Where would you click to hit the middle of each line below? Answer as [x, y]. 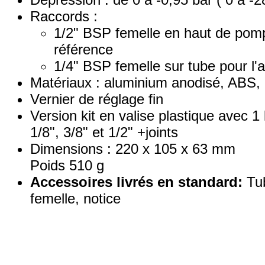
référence [83, 49]
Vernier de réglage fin [97, 99]
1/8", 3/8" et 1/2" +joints [104, 132]
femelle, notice [75, 198]
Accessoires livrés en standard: [136, 182]
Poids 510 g [67, 165]
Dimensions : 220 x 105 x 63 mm [133, 149]
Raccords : [64, 16]
